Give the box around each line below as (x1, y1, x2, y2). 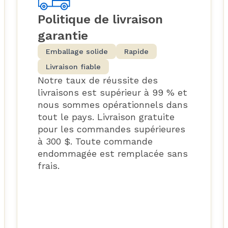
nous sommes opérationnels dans (37, 99, 188, 110)
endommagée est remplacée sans (37, 148, 188, 159)
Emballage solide (45, 47, 108, 56)
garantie (37, 28, 88, 43)
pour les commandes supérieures (37, 124, 185, 135)
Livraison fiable (45, 63, 101, 71)
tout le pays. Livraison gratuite (37, 111, 175, 123)
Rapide (124, 47, 149, 56)
